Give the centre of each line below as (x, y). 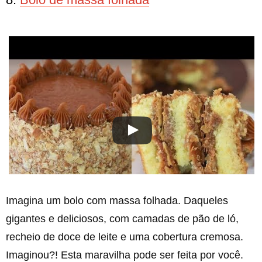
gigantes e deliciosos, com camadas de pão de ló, (122, 219)
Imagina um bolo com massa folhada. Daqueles (117, 201)
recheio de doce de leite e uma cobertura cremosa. (125, 237)
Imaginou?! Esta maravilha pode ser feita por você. (125, 255)
